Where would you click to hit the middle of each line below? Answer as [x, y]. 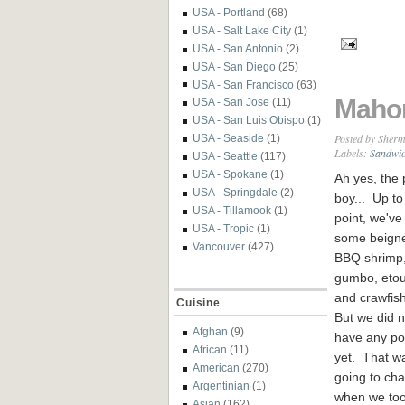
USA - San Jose [231, 102]
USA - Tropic [223, 228]
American [216, 368]
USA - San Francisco [243, 84]
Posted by [356, 138]
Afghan [210, 332]
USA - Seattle [225, 156]
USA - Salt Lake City [242, 30]
